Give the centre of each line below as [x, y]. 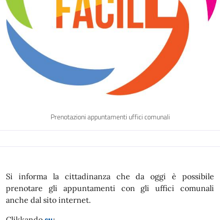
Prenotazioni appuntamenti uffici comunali [110, 117]
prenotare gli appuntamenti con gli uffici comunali [110, 188]
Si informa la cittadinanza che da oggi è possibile [110, 176]
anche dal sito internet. [48, 200]
